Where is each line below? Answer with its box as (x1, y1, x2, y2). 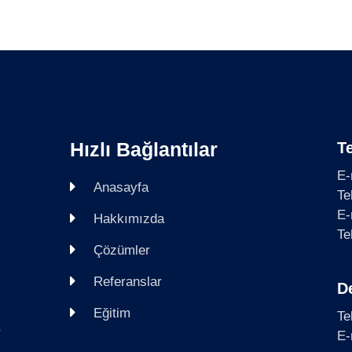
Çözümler (93, 242, 150, 258)
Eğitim (93, 305, 130, 321)
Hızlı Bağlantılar (69, 137, 218, 160)
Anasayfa (93, 179, 148, 195)
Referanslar (93, 273, 162, 289)
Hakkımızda (93, 211, 164, 226)
